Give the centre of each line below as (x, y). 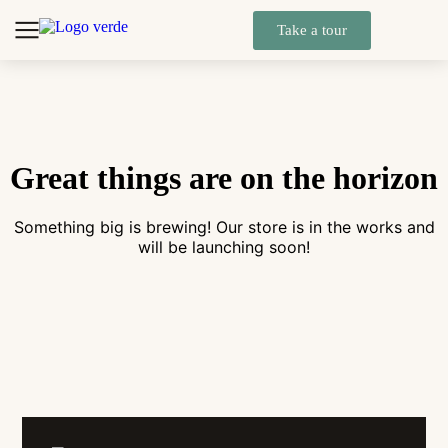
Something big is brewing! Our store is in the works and (224, 227)
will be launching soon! (224, 247)
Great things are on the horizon (224, 178)
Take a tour (312, 29)
